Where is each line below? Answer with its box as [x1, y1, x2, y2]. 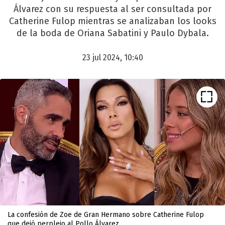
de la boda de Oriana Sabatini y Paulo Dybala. [16, 28, 209, 39]
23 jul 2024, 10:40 [82, 53, 143, 62]
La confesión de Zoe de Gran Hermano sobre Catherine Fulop [8, 210, 204, 219]
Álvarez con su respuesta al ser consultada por [14, 4, 211, 15]
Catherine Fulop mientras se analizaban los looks [9, 16, 216, 27]
